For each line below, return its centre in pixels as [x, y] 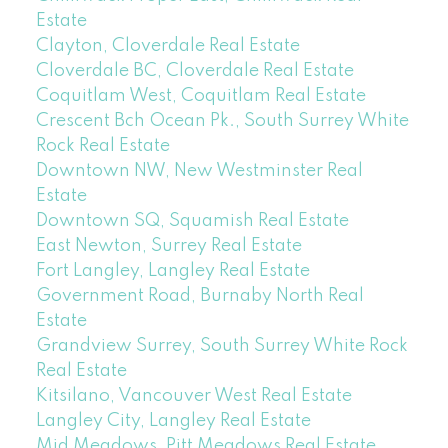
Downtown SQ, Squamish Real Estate [192, 220]
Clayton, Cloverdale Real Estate [167, 45]
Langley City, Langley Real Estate [173, 420]
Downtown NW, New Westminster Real [199, 170]
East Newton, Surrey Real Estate [168, 245]
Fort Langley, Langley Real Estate [172, 270]
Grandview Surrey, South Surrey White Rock [221, 345]
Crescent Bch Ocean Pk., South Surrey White [222, 120]
